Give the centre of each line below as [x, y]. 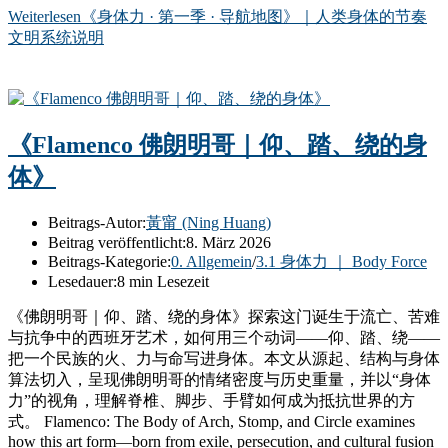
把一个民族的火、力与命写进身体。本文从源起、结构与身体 [224, 359]
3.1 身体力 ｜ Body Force [341, 262]
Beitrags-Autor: [97, 223]
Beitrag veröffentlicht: [117, 243]
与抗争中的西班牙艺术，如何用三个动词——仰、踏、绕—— [224, 338]
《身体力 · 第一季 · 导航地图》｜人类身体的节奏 [254, 16]
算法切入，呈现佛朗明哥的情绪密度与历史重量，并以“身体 [219, 380]
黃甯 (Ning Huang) [208, 223]
